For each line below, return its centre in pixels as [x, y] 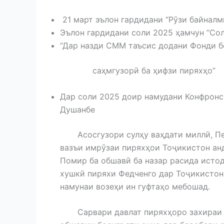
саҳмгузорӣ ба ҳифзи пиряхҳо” [138, 71]
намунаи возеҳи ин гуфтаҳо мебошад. [135, 186]
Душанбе [77, 109]
